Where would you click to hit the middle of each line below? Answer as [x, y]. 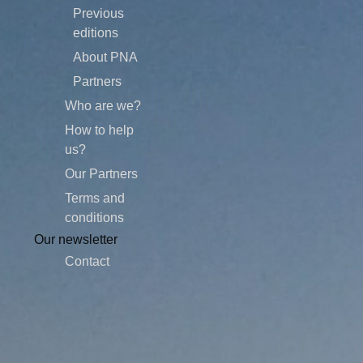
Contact [87, 261]
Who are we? [102, 106]
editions [95, 33]
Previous [98, 13]
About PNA [105, 57]
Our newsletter [75, 239]
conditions [94, 218]
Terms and [94, 198]
